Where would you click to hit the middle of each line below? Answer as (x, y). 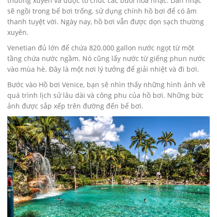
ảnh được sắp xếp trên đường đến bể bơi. (75, 106)
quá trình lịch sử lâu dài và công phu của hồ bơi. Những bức (105, 95)
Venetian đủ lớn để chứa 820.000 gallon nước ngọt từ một (101, 48)
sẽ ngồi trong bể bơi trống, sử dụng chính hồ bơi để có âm (102, 11)
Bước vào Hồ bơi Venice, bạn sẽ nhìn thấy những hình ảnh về (106, 85)
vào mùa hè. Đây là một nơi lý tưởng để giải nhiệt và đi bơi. (103, 69)
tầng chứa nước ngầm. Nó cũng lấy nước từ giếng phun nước (106, 59)
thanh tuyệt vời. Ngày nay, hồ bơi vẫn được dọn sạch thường (106, 22)
